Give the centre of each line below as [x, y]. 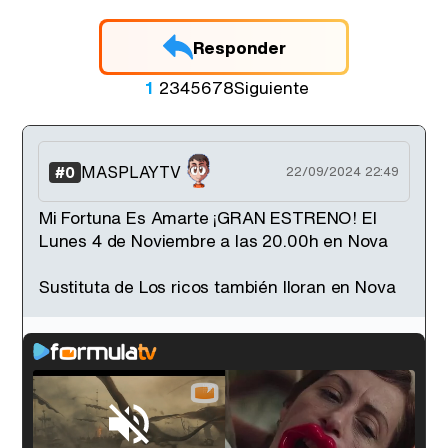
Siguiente [271, 87]
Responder [239, 47]
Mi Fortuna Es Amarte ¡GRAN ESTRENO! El [208, 217]
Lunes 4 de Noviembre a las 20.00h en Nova [214, 240]
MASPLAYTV [131, 171]
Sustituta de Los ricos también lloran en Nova [217, 286]
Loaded [82, 437]
